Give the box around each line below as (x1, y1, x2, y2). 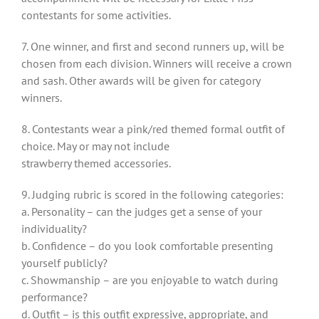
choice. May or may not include (21, 139, 169, 154)
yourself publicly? (21, 256, 108, 271)
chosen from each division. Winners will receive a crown (21, 56, 292, 71)
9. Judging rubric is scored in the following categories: (21, 187, 283, 202)
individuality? (21, 221, 87, 236)
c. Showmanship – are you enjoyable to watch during (21, 273, 278, 288)
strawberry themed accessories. (21, 156, 171, 171)
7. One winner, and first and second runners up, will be (21, 39, 284, 54)
